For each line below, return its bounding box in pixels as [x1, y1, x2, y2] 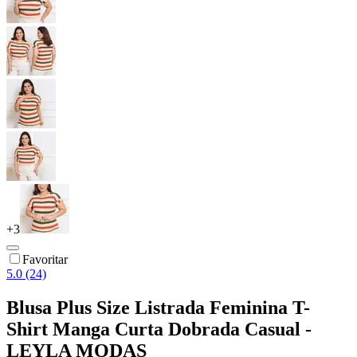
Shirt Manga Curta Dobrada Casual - [6, 318, 312, 339]
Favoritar [22, 252, 68, 266]
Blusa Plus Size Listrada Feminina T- [6, 296, 310, 318]
